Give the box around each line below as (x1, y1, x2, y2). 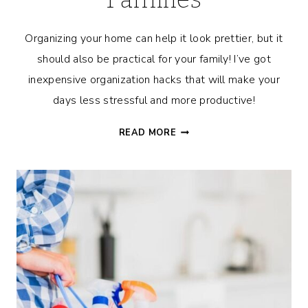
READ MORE (118, 126, 177, 140)
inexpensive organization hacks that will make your (27, 72, 280, 88)
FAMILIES (175, 222, 221, 235)
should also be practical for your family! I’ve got (36, 52, 271, 67)
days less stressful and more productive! (53, 93, 255, 109)
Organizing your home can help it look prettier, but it (25, 31, 283, 47)
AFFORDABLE (175, 123, 241, 136)
